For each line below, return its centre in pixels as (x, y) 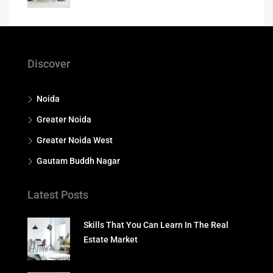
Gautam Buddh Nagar (78, 161)
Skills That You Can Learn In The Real (156, 225)
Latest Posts (58, 194)
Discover (49, 63)
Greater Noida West (75, 140)
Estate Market (111, 239)
